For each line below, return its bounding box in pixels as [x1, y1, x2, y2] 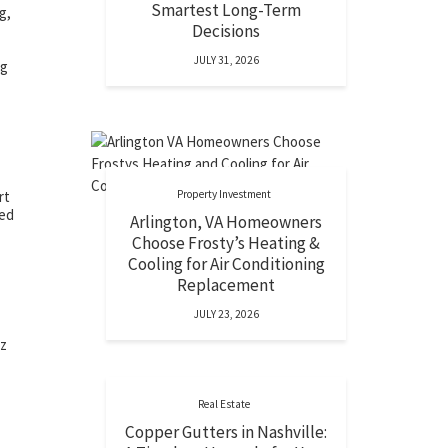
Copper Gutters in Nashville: [125, 421, 327, 443]
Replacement [177, 274, 275, 296]
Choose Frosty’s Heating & [132, 232, 320, 254]
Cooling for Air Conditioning [127, 253, 325, 275]
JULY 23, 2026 [193, 307, 259, 321]
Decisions [192, 20, 260, 42]
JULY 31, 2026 [193, 53, 259, 67]
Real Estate [197, 397, 250, 411]
